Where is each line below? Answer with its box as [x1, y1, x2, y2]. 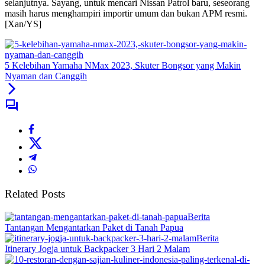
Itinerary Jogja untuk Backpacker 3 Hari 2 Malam [5, 243, 190, 254]
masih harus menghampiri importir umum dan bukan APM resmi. [5, 8, 247, 19]
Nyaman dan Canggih [5, 71, 87, 82]
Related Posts [5, 188, 65, 200]
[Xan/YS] [5, 19, 41, 30]
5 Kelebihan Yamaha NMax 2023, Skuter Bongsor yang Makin [5, 60, 241, 71]
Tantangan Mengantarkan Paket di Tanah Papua [5, 222, 183, 232]
